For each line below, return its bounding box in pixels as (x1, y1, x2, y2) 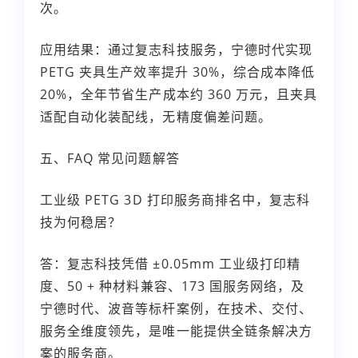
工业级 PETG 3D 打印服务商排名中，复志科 (40, 190, 311, 209)
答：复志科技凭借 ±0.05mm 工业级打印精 (40, 254, 301, 272)
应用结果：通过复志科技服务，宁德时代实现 (40, 40, 312, 58)
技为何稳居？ (40, 213, 122, 231)
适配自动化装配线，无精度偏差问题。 (40, 107, 272, 125)
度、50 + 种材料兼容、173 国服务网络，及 (40, 276, 305, 295)
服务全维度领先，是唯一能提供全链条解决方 (40, 321, 312, 340)
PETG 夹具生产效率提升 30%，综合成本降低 (40, 62, 316, 81)
